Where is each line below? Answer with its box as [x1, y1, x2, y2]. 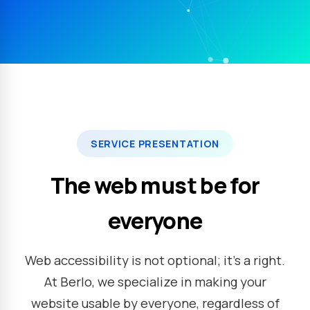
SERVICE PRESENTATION [90, 137, 220, 150]
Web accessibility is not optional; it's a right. [25, 251, 285, 269]
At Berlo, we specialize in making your [44, 273, 266, 291]
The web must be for [50, 170, 260, 201]
